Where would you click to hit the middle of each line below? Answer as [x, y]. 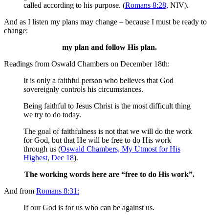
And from [20, 191]
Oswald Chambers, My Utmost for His [120, 149]
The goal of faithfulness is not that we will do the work [108, 131]
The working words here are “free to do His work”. [109, 175]
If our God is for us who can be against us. [89, 208]
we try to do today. [52, 115]
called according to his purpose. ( [74, 5]
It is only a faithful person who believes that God [99, 81]
